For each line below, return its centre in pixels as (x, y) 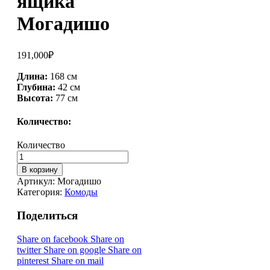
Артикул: (37, 181)
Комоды (81, 192)
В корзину (40, 170)
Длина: (33, 76)
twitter (30, 250)
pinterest (34, 260)
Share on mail (77, 260)
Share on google (76, 250)
